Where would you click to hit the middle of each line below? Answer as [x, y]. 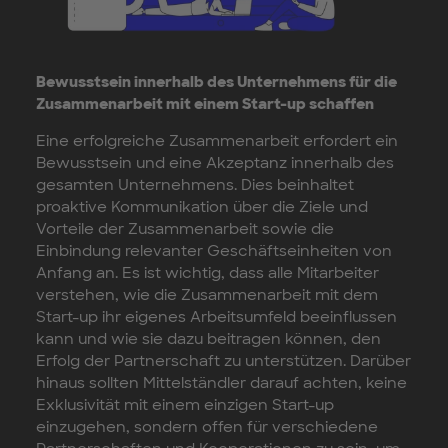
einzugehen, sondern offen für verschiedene [207, 426]
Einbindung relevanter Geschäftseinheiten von [214, 250]
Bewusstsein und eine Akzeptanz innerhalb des [215, 162]
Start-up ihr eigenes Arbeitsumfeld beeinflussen [216, 316]
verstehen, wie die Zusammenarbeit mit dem [207, 294]
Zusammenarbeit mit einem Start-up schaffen [205, 103]
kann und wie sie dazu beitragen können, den [208, 338]
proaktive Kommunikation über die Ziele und [202, 206]
